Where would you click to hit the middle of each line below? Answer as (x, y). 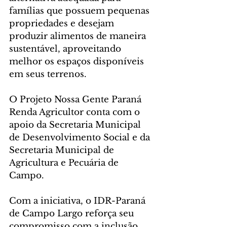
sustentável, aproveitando (66, 49)
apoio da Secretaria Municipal (76, 125)
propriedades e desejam (63, 24)
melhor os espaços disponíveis (78, 62)
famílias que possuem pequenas (81, 11)
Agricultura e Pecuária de (65, 163)
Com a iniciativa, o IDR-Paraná (79, 201)
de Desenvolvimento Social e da (81, 138)
